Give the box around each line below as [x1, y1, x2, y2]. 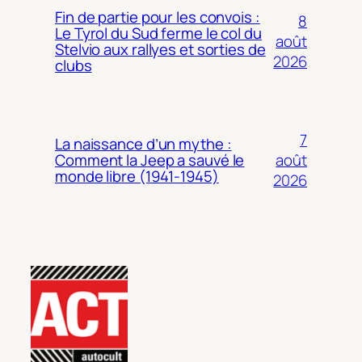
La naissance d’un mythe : [55, 133, 232, 155]
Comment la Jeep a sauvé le [55, 149, 245, 171]
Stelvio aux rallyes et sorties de [55, 39, 266, 61]
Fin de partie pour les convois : [55, 6, 260, 28]
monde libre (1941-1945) [55, 166, 219, 187]
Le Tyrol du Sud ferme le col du [55, 23, 262, 44]
